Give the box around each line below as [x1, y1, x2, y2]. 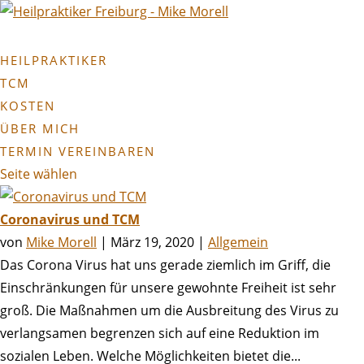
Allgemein [208, 233, 268, 251]
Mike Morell [26, 233, 97, 251]
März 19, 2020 [110, 233, 194, 251]
